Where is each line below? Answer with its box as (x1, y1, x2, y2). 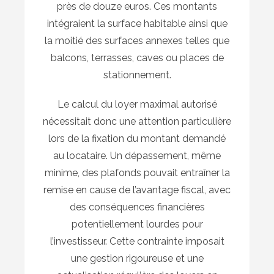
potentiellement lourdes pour (71, 218, 203, 230)
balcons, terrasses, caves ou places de (50, 51, 224, 64)
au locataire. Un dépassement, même (53, 149, 221, 161)
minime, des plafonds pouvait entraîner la (44, 166, 230, 179)
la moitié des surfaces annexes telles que (45, 34, 229, 46)
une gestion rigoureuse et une (70, 252, 204, 264)
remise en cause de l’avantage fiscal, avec (43, 183, 231, 196)
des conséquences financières (69, 201, 205, 213)
